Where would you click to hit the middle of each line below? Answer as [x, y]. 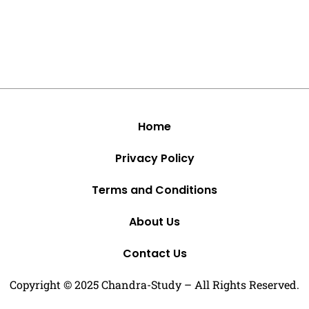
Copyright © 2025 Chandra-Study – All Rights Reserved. [154, 285]
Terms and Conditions [154, 190]
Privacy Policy [154, 159]
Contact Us [154, 254]
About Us [154, 222]
